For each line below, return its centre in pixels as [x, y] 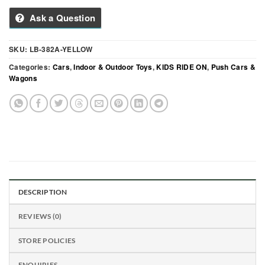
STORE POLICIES [47, 241]
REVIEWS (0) [40, 216]
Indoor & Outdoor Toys [113, 67]
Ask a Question [62, 18]
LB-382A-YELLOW [61, 49]
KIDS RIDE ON [182, 67]
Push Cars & [233, 67]
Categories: [31, 67]
